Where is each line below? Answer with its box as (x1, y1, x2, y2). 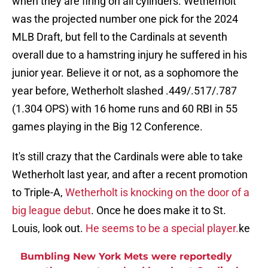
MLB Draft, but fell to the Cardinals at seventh (12, 31, 227, 44)
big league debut (12, 204, 91, 217)
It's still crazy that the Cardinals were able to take (12, 150, 243, 163)
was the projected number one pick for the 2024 (12, 13, 238, 26)
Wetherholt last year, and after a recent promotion (12, 168, 248, 181)
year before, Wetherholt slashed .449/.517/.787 (12, 84, 237, 98)
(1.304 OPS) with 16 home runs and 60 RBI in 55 (12, 102, 237, 115)
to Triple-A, (12, 186, 65, 199)
